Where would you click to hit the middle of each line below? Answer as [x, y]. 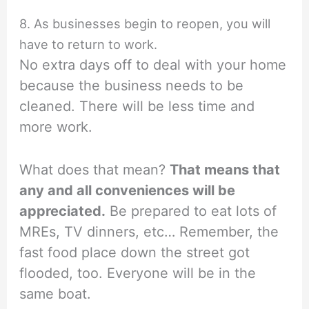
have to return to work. [89, 44]
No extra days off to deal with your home [153, 65]
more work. [56, 127]
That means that [225, 170]
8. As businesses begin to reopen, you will [145, 24]
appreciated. [63, 211]
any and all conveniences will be [128, 191]
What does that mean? [95, 170]
